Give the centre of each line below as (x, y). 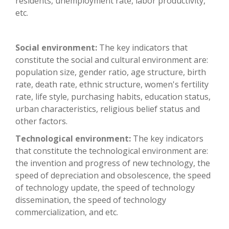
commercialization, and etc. (67, 212)
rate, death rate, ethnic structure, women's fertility (112, 85)
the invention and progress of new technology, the (113, 163)
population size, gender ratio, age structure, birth (111, 72)
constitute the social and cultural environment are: (112, 60)
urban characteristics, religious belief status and (108, 109)
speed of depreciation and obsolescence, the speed (113, 176)
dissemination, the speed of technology (91, 200)
